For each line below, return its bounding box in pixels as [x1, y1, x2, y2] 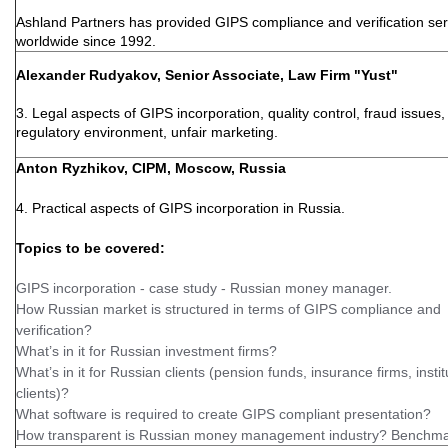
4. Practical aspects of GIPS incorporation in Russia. [16, 200, 345, 216]
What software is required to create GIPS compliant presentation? [16, 406, 431, 422]
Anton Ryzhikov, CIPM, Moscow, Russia [16, 160, 286, 176]
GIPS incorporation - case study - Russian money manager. [16, 280, 392, 296]
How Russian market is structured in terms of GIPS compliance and [16, 301, 441, 317]
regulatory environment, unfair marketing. [16, 124, 278, 140]
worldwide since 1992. [16, 33, 156, 49]
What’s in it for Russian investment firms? [16, 343, 277, 359]
